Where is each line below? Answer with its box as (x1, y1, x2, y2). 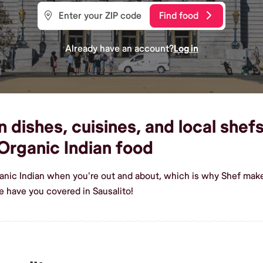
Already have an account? (65, 42, 174, 55)
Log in (173, 42, 198, 55)
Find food (159, 9, 198, 22)
